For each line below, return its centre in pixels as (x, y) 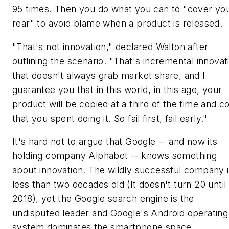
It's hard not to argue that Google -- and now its (115, 142)
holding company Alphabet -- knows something (115, 156)
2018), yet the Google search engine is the (103, 199)
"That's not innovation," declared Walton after (110, 47)
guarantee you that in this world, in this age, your (117, 89)
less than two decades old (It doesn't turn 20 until (119, 185)
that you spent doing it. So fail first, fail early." (110, 118)
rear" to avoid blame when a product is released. (118, 24)
